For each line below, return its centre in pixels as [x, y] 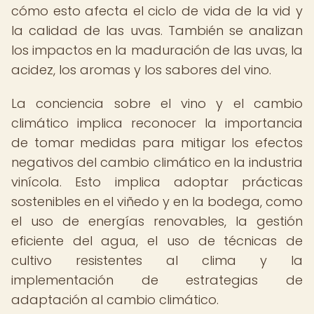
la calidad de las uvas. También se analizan [157, 30]
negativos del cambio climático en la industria [157, 162]
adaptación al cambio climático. [115, 300]
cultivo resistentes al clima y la [157, 260]
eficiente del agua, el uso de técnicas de [157, 241]
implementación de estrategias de [157, 280]
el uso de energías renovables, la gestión [157, 221]
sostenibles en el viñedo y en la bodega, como [157, 202]
